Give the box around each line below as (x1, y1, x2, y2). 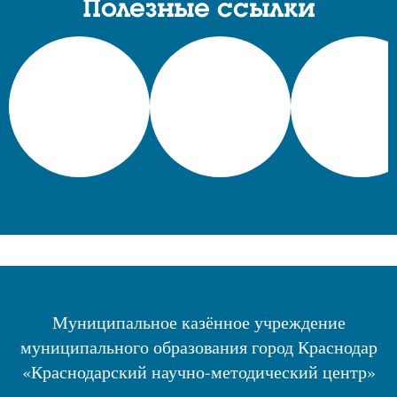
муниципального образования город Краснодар (19, 335, 378, 359)
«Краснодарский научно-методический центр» (21, 360, 376, 384)
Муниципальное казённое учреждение (51, 310, 346, 334)
